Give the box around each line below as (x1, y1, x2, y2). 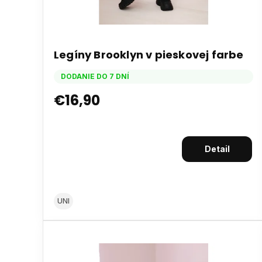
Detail (204, 143, 230, 154)
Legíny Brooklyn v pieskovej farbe (54, 47, 244, 62)
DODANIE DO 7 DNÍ (61, 71, 129, 81)
